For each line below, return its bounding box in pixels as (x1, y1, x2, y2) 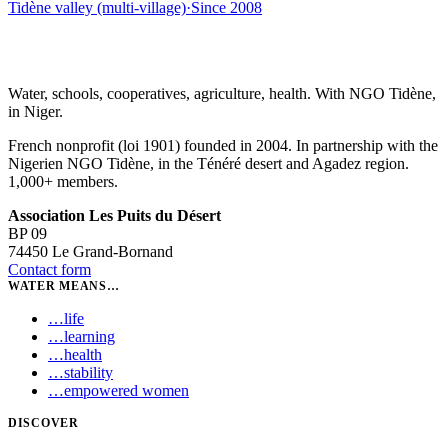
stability (64, 364, 113, 382)
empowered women (64, 382, 189, 400)
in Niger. (8, 103, 63, 121)
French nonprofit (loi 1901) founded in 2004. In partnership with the (8, 137, 438, 155)
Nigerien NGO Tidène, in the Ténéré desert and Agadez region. (8, 155, 409, 173)
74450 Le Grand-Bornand (8, 243, 173, 261)
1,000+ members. (8, 173, 118, 191)
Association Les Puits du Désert (8, 207, 221, 225)
